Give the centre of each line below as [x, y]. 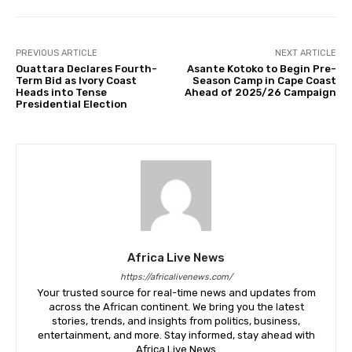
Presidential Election [71, 104]
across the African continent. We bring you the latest [176, 306]
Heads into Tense [61, 92]
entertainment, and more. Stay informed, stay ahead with [176, 335]
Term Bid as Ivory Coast [76, 80]
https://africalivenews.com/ [176, 277]
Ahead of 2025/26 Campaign [260, 92]
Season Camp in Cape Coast [264, 80]
